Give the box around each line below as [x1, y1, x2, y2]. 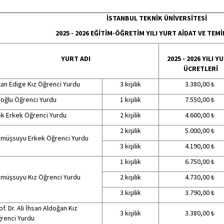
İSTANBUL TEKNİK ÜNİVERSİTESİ [106, 13, 207, 22]
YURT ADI [60, 54, 90, 63]
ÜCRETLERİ [181, 64, 218, 73]
